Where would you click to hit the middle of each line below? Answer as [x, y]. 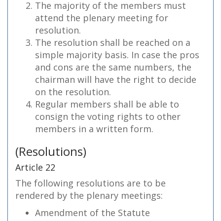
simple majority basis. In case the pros [117, 55]
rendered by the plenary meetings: [89, 195]
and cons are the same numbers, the [113, 67]
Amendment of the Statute [92, 213]
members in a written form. [94, 129]
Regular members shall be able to [107, 104]
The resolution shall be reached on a [113, 42]
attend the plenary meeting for [102, 18]
